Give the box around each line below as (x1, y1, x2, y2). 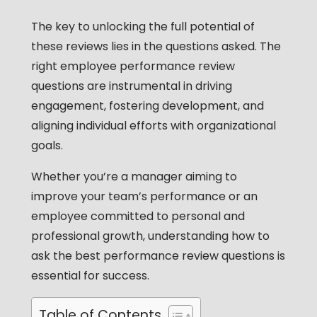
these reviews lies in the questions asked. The (30, 38, 281, 55)
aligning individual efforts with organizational (30, 117, 276, 134)
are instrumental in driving (83, 78, 232, 95)
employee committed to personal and (30, 208, 245, 225)
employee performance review (59, 58, 235, 75)
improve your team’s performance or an (30, 188, 258, 205)
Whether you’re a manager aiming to (30, 168, 237, 185)
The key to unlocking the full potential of (30, 18, 255, 35)
